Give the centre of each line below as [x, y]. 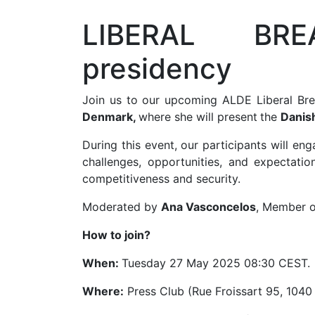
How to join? [116, 235]
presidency [157, 69]
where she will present [198, 117]
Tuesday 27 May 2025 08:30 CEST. [216, 263]
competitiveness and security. [161, 179]
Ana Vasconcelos [208, 207]
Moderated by [122, 207]
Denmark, [110, 117]
